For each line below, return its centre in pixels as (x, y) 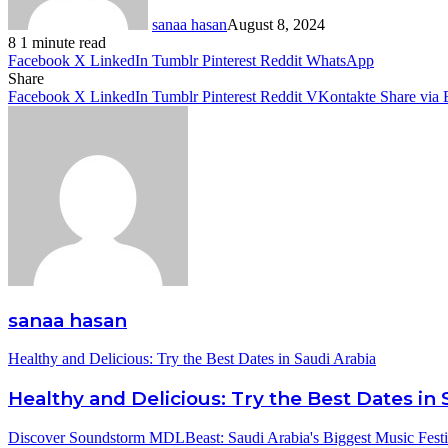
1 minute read (63, 42)
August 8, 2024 (276, 24)
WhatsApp (340, 60)
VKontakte (341, 96)
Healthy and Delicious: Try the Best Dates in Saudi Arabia (192, 359)
